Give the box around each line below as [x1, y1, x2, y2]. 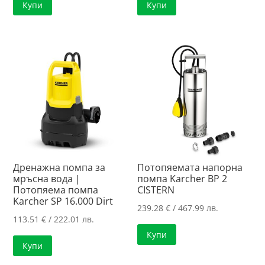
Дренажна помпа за [13, 160, 106, 174]
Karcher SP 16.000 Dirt [13, 194, 114, 208]
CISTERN [137, 183, 175, 196]
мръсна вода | [13, 172, 81, 185]
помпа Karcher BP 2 [137, 172, 228, 185]
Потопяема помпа [13, 183, 99, 196]
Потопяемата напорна [137, 160, 243, 174]
